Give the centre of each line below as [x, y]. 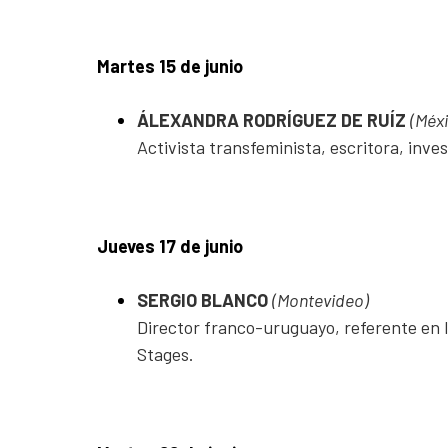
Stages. [165, 353]
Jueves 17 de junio [170, 245]
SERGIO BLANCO [204, 299]
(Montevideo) [320, 299]
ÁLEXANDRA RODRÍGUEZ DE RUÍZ [273, 119]
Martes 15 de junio [170, 65]
